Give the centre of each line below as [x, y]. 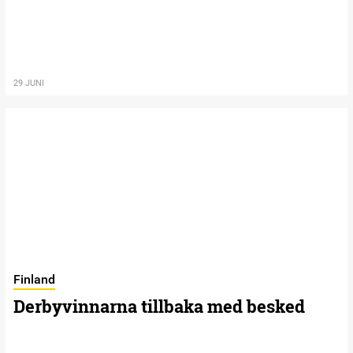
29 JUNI [29, 83]
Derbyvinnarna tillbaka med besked [159, 306]
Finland [34, 279]
